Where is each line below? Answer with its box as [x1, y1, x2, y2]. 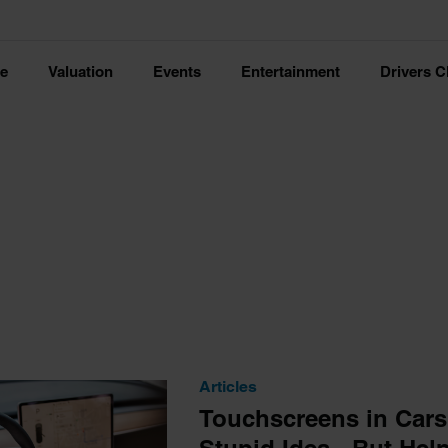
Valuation [48, 63, 113, 80]
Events [153, 63, 201, 80]
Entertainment [241, 63, 340, 80]
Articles [198, 377, 257, 396]
